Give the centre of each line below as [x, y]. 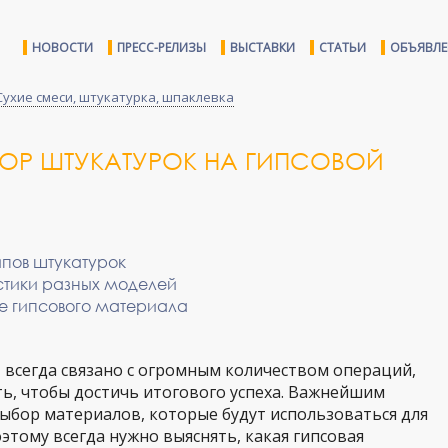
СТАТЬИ [342, 47]
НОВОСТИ [62, 47]
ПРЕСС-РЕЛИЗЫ [161, 47]
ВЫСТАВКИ [262, 47]
